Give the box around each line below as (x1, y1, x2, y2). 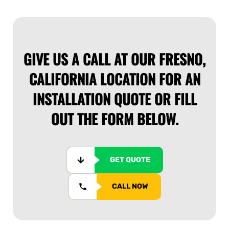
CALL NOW (111, 181, 148, 191)
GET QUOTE (109, 155, 150, 164)
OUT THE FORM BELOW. (51, 108, 178, 129)
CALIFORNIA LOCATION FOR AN (29, 68, 200, 89)
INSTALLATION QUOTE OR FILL (32, 88, 197, 109)
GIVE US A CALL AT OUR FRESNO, (24, 48, 205, 70)
